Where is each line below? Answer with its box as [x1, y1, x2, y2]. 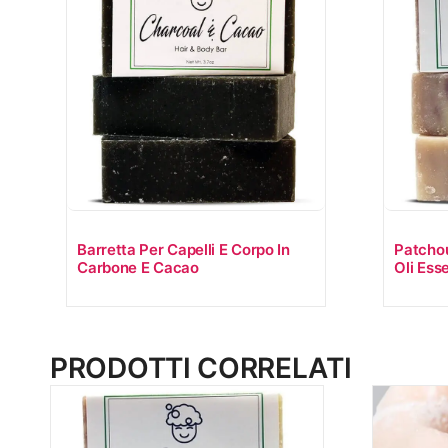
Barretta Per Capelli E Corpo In [77, 239, 290, 259]
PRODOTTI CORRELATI [50, 351, 352, 386]
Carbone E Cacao [77, 257, 199, 277]
